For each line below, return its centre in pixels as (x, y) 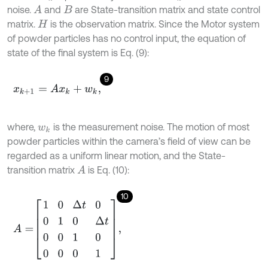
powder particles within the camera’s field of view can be (129, 141)
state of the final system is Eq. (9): (78, 53)
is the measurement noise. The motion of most (150, 127)
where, (22, 127)
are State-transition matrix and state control (166, 10)
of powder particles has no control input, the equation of (127, 39)
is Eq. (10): (108, 170)
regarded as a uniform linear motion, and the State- (116, 156)
